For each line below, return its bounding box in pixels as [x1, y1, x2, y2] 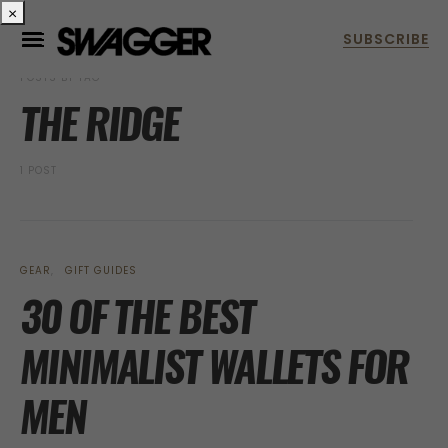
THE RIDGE [20, 95, 180, 152]
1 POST [20, 163, 57, 178]
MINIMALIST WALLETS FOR [20, 338, 408, 395]
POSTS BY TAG [20, 70, 101, 85]
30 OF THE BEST [20, 288, 254, 345]
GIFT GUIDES [65, 263, 137, 278]
